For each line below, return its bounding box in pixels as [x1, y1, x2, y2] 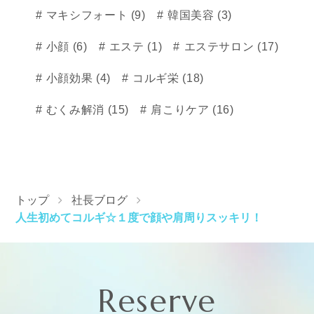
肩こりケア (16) [147, 103, 234, 116]
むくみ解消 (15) [43, 103, 130, 116]
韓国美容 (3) [164, 8, 233, 22]
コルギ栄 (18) [129, 71, 204, 85]
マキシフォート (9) [43, 8, 146, 22]
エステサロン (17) [180, 40, 279, 53]
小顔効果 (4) [43, 71, 111, 85]
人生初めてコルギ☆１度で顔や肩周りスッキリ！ [15, 211, 263, 224]
